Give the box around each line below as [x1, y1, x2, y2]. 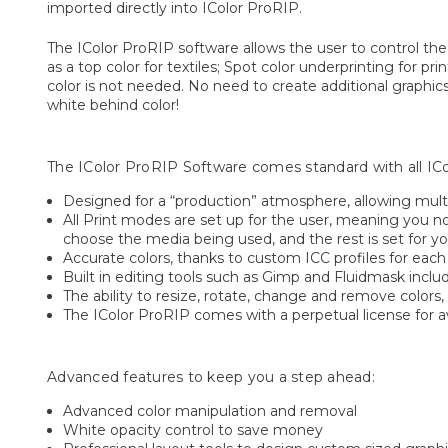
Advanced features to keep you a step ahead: [47, 368, 375, 387]
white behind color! [47, 96, 179, 115]
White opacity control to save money [63, 421, 324, 440]
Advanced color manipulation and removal [63, 402, 358, 421]
